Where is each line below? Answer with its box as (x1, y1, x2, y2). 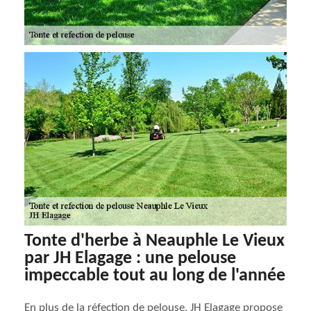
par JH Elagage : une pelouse (24, 250, 236, 267)
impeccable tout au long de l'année (24, 267, 285, 285)
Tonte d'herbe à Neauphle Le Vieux (24, 233, 285, 250)
